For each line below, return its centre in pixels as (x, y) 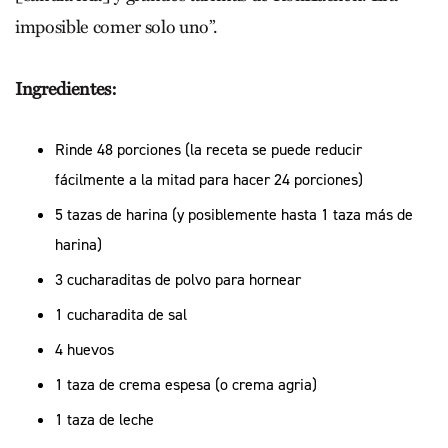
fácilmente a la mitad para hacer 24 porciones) (209, 179)
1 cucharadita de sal (121, 314)
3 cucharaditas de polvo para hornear (178, 279)
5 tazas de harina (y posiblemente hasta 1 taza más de (234, 214)
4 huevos (84, 349)
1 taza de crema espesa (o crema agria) (186, 384)
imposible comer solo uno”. (116, 26)
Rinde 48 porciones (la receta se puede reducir (208, 149)
